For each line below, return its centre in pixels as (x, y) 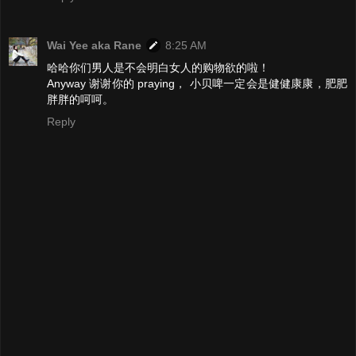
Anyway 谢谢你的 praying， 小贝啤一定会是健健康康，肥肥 (197, 83)
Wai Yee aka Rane (94, 45)
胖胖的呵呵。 (80, 99)
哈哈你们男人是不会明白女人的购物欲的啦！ (158, 67)
